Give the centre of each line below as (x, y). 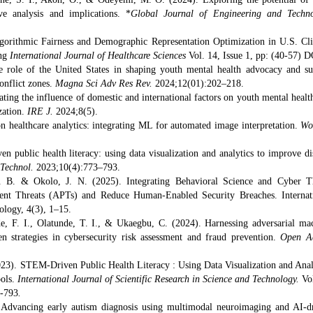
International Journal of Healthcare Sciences (99, 56)
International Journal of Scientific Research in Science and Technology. (160, 279)
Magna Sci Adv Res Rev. (104, 83)
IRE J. (40, 111)
